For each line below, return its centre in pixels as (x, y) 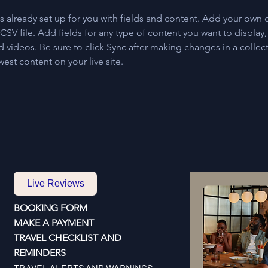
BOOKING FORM (51, 208)
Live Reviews (55, 183)
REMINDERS (40, 253)
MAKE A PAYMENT (54, 223)
